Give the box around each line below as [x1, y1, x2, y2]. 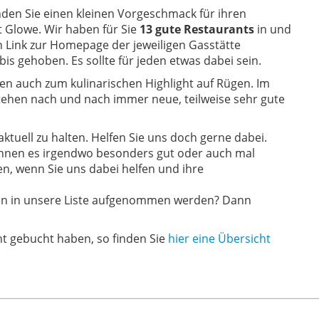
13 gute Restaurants [140, 21, 254, 37]
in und [254, 21, 291, 37]
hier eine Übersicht [168, 231, 271, 246]
